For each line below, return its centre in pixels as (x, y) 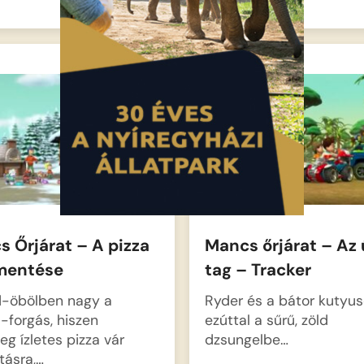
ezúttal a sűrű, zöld (266, 319)
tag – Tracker (258, 270)
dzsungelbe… (246, 339)
